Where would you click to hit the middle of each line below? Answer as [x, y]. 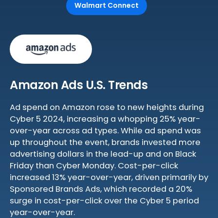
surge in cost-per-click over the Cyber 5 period [104, 201]
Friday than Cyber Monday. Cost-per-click [94, 166]
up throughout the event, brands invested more [105, 142]
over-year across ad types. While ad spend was [105, 131]
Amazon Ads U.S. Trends [79, 85]
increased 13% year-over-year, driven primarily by [109, 177]
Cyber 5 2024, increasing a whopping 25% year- [105, 119]
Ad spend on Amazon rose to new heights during [107, 107]
